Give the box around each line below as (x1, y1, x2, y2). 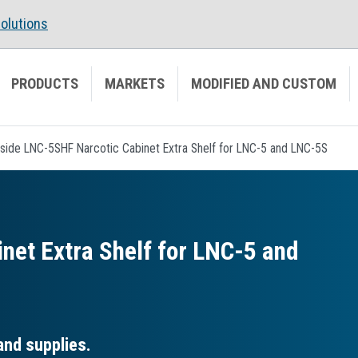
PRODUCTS (11, 74, 78, 93)
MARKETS (105, 74, 165, 93)
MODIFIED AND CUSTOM (191, 74, 336, 93)
